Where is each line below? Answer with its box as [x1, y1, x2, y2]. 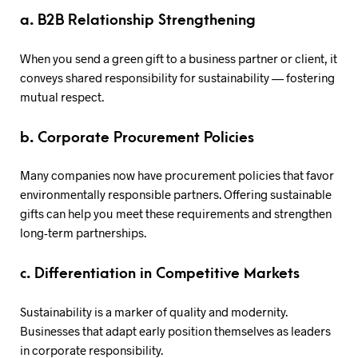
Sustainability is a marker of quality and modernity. [20, 304, 288, 319]
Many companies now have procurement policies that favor [20, 168, 334, 182]
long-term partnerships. [20, 225, 146, 240]
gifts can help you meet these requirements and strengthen [20, 206, 332, 221]
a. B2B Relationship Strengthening [20, 12, 256, 29]
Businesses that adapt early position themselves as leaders [20, 323, 331, 338]
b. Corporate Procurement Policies [20, 129, 254, 146]
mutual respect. [20, 89, 104, 104]
